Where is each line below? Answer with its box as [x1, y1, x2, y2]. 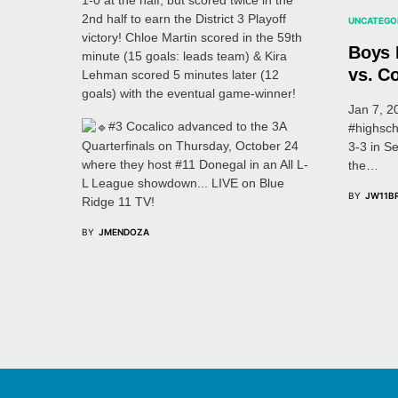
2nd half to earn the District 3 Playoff [82, 12, 286, 26]
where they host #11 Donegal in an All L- [82, 156, 308, 171]
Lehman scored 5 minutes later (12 [82, 68, 279, 82]
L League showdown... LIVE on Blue [82, 175, 284, 190]
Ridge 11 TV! [82, 194, 155, 209]
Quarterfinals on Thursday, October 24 [82, 138, 298, 153]
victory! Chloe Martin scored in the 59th [82, 30, 302, 44]
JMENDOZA [99, 226, 149, 237]
